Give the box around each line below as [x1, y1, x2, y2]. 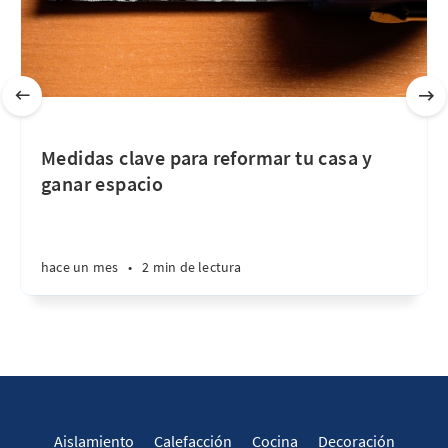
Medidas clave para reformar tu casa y [41, 145, 373, 170]
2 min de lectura [142, 258, 242, 276]
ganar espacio [41, 171, 164, 196]
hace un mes [41, 258, 119, 276]
